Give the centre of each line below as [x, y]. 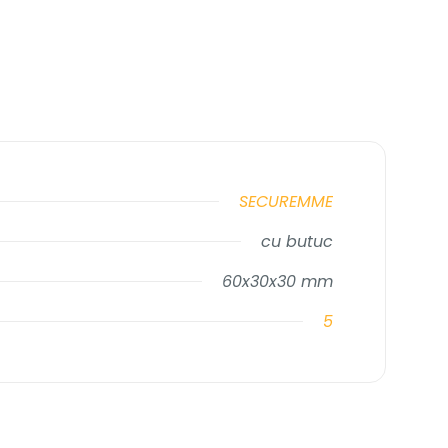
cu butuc [297, 241]
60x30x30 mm [277, 281]
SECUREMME [286, 201]
